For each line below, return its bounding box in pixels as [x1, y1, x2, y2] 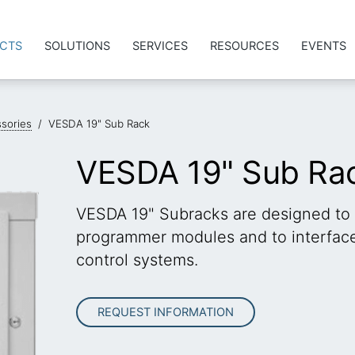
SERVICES [132, 39, 188, 53]
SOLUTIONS [44, 39, 110, 53]
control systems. [76, 250, 198, 269]
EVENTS [301, 39, 346, 53]
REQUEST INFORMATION [97, 305, 234, 319]
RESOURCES [210, 39, 279, 53]
